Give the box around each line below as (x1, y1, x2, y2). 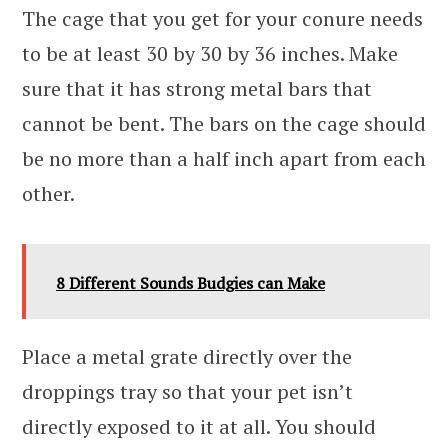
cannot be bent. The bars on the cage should (22, 110, 426, 138)
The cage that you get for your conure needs (22, 5, 423, 33)
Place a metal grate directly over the (22, 343, 352, 371)
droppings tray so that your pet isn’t (22, 378, 353, 406)
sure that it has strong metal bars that (22, 75, 372, 103)
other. (22, 180, 75, 208)
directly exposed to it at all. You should (22, 413, 376, 441)
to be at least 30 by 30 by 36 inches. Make (22, 40, 398, 68)
